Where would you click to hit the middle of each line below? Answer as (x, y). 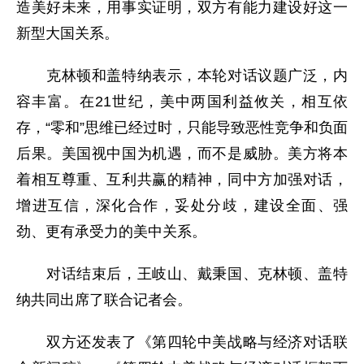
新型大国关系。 (67, 33)
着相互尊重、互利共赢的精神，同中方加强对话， (182, 180)
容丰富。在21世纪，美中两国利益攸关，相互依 (182, 102)
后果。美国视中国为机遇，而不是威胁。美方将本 (182, 154)
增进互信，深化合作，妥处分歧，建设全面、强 (182, 206)
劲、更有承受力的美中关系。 (111, 232)
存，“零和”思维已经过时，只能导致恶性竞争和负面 (182, 128)
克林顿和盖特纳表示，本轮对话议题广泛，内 (182, 76)
